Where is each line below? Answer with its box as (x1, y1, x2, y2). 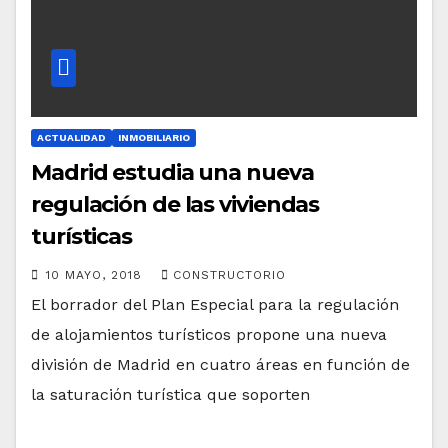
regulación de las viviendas (31, 191, 320, 219)
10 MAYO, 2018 (46, 268, 147, 283)
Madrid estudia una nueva (31, 159, 314, 187)
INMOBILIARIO (118, 132, 190, 144)
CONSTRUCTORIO (173, 268, 286, 283)
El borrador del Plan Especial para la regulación (31, 295, 399, 315)
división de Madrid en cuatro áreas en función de (31, 355, 410, 375)
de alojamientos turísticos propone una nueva (31, 325, 387, 345)
